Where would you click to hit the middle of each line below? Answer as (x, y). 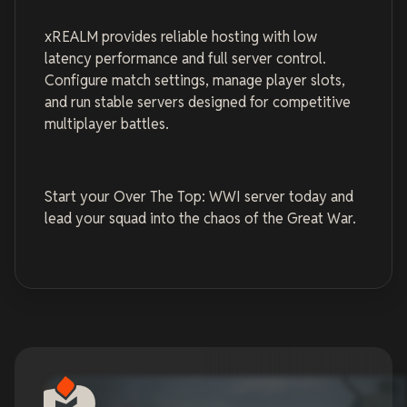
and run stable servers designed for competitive (198, 102)
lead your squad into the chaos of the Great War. (200, 218)
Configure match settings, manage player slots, (195, 80)
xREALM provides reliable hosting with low (181, 36)
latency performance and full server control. (185, 58)
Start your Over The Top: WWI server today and (199, 196)
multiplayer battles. (107, 124)
